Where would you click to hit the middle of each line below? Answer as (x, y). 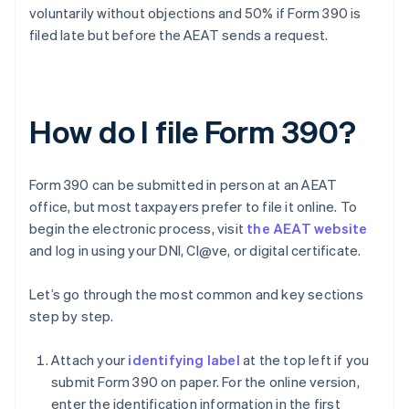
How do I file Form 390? (193, 131)
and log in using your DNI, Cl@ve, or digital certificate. (195, 251)
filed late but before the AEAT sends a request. (179, 35)
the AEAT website (307, 229)
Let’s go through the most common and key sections (196, 294)
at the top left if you (304, 360)
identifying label (184, 360)
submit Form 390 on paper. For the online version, (205, 382)
